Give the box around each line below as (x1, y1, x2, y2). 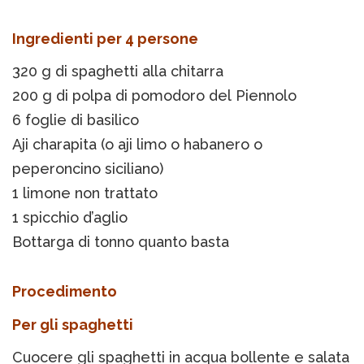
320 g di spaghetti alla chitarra (12, 63, 223, 80)
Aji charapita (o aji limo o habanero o (12, 136, 262, 154)
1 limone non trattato (12, 184, 158, 202)
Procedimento (12, 283, 117, 301)
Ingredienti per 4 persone (12, 30, 198, 48)
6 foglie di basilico (12, 111, 139, 129)
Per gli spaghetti (12, 316, 133, 334)
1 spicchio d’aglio (12, 209, 128, 227)
